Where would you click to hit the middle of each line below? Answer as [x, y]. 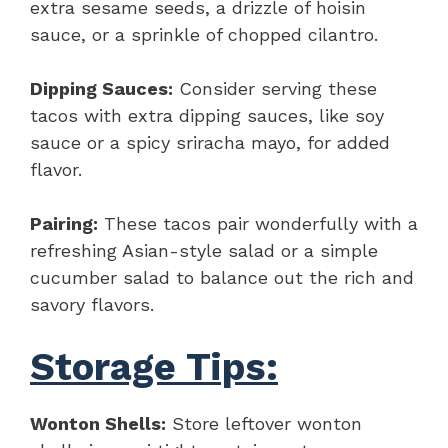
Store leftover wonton [264, 423]
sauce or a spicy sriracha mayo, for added [210, 142]
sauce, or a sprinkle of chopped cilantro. [204, 34]
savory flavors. [92, 304]
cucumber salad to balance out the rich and [222, 277]
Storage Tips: [154, 366]
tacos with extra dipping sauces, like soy [207, 115]
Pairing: [64, 223]
